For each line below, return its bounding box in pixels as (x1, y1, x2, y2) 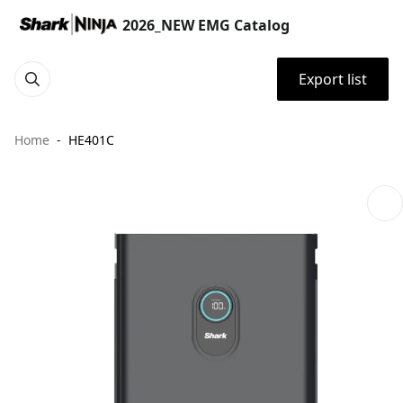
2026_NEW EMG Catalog (122, 15, 290, 35)
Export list (299, 69, 367, 89)
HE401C (68, 131, 114, 148)
